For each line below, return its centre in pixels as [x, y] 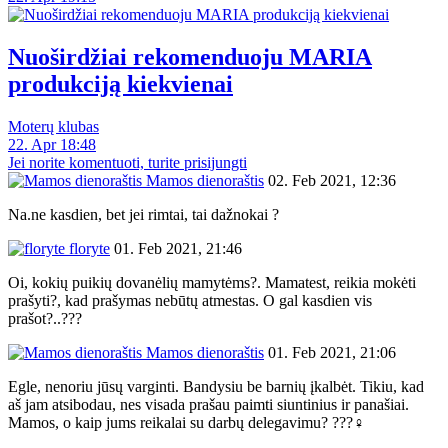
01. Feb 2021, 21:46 [178, 248]
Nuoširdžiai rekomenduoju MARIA [190, 56]
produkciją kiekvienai [120, 83]
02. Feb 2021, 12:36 [332, 180]
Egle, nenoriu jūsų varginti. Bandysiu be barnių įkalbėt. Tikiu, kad [216, 386]
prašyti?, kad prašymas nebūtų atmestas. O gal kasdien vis [190, 300]
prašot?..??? [45, 318]
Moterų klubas [53, 126]
